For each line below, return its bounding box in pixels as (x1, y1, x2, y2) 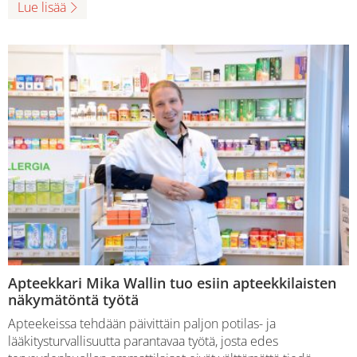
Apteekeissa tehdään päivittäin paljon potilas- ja (8, 315, 276, 333)
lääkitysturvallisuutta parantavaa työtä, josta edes (8, 332, 278, 351)
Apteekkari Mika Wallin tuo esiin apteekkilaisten (8, 273, 336, 293)
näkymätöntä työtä (8, 290, 139, 310)
